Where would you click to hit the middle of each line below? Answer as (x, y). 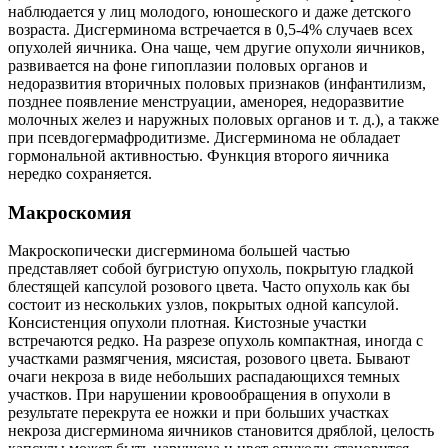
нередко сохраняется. (80, 173)
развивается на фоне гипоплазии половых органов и (188, 65)
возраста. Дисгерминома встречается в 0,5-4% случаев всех (210, 29)
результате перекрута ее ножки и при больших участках (198, 413)
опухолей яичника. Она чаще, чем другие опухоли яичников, (216, 47)
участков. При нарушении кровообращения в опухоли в (199, 395)
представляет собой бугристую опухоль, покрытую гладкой (211, 269)
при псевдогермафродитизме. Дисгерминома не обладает (204, 137)
